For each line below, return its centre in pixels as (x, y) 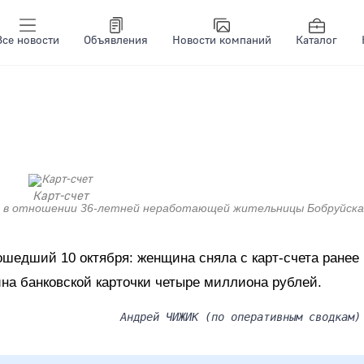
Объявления (116, 41)
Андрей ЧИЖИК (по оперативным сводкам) (240, 317)
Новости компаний (222, 41)
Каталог (316, 41)
